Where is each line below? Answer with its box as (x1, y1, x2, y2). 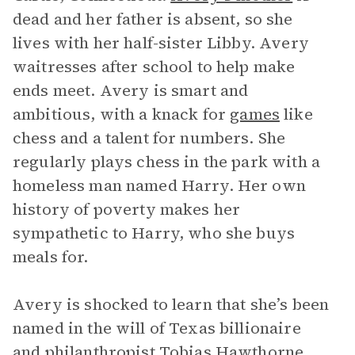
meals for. (13, 246, 89, 268)
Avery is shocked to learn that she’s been (13, 293, 330, 315)
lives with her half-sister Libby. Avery (13, 32, 309, 54)
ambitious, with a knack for (13, 103, 231, 125)
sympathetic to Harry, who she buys (13, 222, 296, 244)
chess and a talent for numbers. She (13, 127, 286, 149)
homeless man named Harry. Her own (13, 174, 306, 197)
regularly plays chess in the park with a (13, 151, 320, 173)
